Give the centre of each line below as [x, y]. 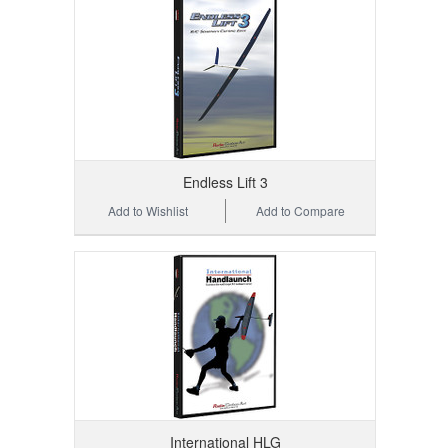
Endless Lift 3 [225, 182]
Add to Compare [301, 211]
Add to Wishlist [148, 211]
